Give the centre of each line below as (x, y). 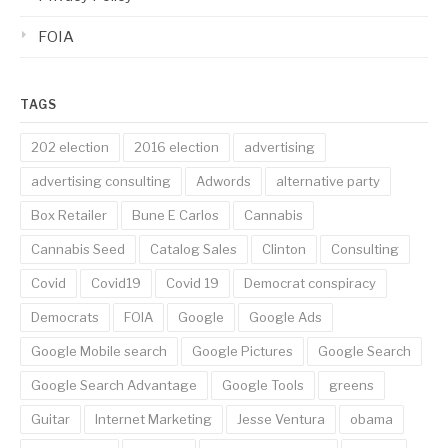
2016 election (176, 147)
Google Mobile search (99, 351)
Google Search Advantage (114, 385)
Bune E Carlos (175, 215)
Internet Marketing (153, 419)
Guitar (50, 419)
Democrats (65, 317)
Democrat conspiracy (310, 283)
